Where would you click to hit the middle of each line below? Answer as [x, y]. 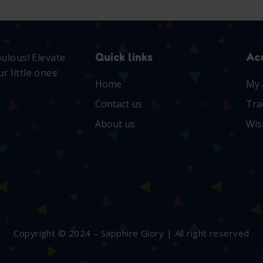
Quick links [124, 57]
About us [115, 124]
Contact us [119, 104]
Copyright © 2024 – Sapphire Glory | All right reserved [131, 233]
